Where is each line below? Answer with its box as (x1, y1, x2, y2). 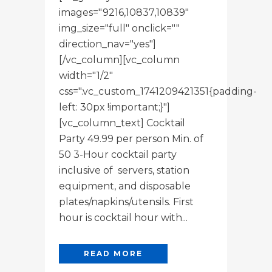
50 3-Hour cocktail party (59, 148, 177, 160)
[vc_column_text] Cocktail (59, 117, 185, 129)
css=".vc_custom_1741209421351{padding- (59, 85, 257, 97)
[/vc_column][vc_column (59, 53, 180, 66)
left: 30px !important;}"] (59, 101, 170, 113)
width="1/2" (59, 69, 113, 81)
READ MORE (84, 248, 143, 258)
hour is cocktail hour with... (59, 211, 188, 223)
